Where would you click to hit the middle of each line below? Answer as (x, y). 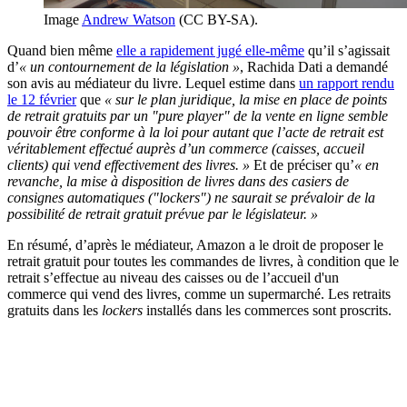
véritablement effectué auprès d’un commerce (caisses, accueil (186, 148)
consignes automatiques (76, 197)
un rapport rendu (347, 83)
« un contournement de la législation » (129, 66)
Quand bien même (62, 50)
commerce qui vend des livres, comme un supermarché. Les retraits (199, 293)
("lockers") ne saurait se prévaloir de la (262, 197)
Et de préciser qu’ (302, 164)
